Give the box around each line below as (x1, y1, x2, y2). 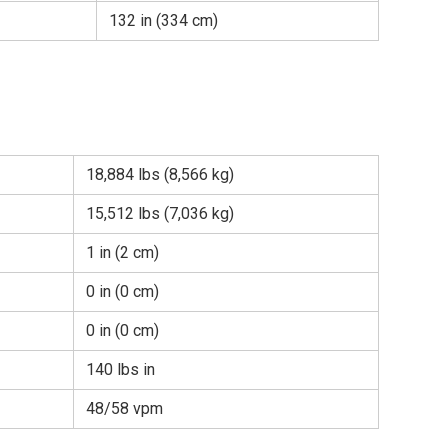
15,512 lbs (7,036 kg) (86, 203, 234, 223)
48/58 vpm (86, 398, 163, 418)
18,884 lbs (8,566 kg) (86, 164, 234, 184)
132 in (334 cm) (109, 10, 218, 30)
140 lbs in (86, 359, 155, 379)
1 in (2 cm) (86, 242, 159, 262)
